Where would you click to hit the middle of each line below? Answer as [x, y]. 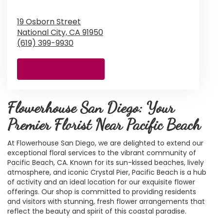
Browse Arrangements [61, 69]
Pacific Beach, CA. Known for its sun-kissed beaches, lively [106, 162]
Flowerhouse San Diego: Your [91, 107]
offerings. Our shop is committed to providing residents [102, 191]
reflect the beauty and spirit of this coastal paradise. [97, 211]
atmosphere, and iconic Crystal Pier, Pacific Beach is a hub [107, 172]
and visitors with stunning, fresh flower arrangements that [106, 201]
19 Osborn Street [49, 21]
